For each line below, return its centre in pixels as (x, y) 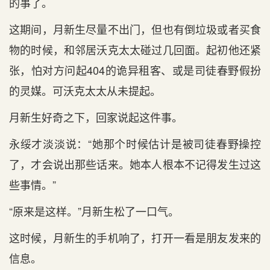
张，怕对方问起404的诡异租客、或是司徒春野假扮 (135, 70)
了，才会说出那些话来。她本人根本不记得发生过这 (135, 164)
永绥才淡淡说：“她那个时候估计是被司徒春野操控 (135, 143)
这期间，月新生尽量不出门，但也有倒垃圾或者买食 (135, 29)
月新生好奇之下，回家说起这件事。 (96, 117)
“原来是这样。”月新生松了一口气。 (94, 211)
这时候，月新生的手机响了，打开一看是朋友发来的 (135, 237)
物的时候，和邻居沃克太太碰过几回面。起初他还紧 (135, 49)
